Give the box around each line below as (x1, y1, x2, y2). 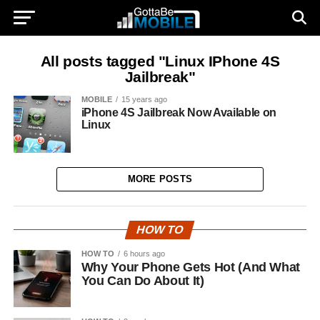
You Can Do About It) (81, 274, 204, 288)
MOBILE (81, 95, 112, 104)
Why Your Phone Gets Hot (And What (81, 260, 301, 274)
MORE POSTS (127, 174, 193, 184)
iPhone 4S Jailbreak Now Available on (81, 106, 277, 119)
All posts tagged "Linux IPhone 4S (40, 53, 280, 69)
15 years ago (121, 95, 167, 104)
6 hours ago (123, 249, 165, 258)
